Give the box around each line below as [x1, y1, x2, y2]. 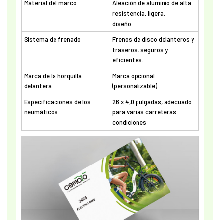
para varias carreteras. [112, 108, 178, 116]
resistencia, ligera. [112, 9, 165, 18]
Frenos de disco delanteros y [112, 35, 194, 44]
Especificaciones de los [24, 98, 91, 106]
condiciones [112, 118, 146, 127]
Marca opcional [112, 72, 155, 80]
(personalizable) [112, 82, 157, 90]
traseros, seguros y [112, 46, 168, 54]
